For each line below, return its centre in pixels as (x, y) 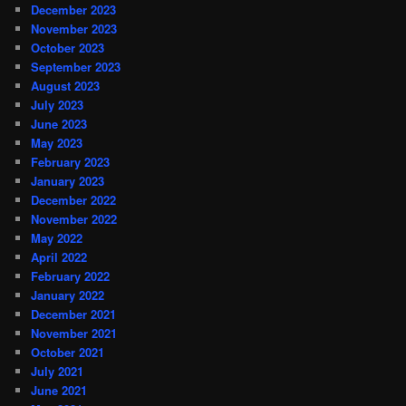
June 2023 (59, 123)
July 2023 (58, 104)
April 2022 (59, 256)
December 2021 (74, 314)
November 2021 (74, 333)
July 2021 (58, 371)
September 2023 (76, 66)
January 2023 (68, 180)
